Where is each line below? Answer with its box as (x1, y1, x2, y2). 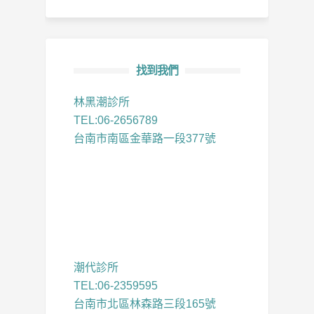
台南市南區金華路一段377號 (74, 132, 216, 144)
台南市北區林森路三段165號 (74, 297, 216, 310)
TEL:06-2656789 (74, 114, 158, 126)
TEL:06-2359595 (74, 279, 158, 292)
